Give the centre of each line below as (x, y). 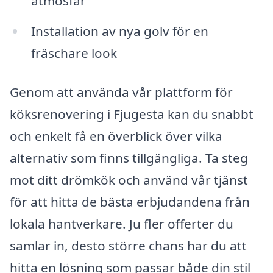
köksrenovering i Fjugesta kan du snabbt (132, 114)
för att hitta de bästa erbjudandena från (130, 201)
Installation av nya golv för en (119, 31)
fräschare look (74, 53)
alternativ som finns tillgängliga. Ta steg (129, 158)
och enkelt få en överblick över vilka (116, 136)
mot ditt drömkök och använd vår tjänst (129, 179)
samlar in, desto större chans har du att (128, 245)
